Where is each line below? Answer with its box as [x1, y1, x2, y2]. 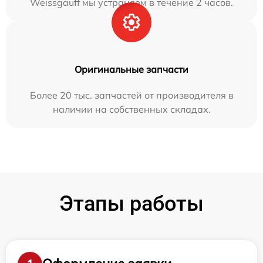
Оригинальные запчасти [75, 63, 188, 75]
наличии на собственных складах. [52, 103, 211, 115]
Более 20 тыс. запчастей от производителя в [29, 89, 234, 101]
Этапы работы [59, 191, 204, 216]
